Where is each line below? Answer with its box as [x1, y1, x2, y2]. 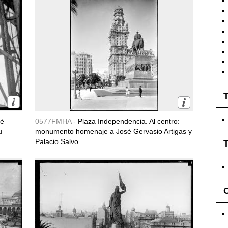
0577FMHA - [35, 117, 78, 125]
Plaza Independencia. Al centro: [78, 117, 180, 125]
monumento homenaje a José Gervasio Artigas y [35, 127, 192, 135]
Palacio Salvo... [35, 137, 84, 146]
